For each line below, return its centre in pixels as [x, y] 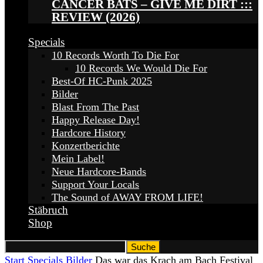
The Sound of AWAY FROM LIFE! [127, 198]
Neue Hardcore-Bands [99, 172]
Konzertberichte [86, 146]
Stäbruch [48, 210]
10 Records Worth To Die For [115, 55]
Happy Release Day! [96, 120]
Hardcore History [89, 133]
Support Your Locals [95, 185]
